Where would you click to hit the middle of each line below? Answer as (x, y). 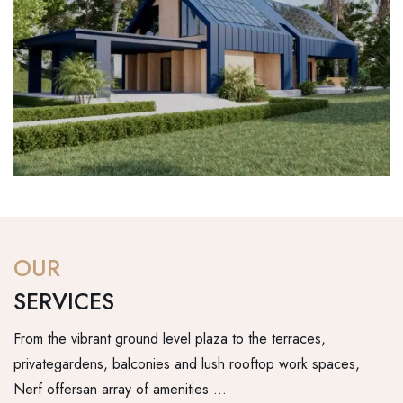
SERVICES (64, 302)
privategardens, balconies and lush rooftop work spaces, (187, 364)
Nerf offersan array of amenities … (120, 390)
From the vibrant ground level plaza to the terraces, (170, 339)
